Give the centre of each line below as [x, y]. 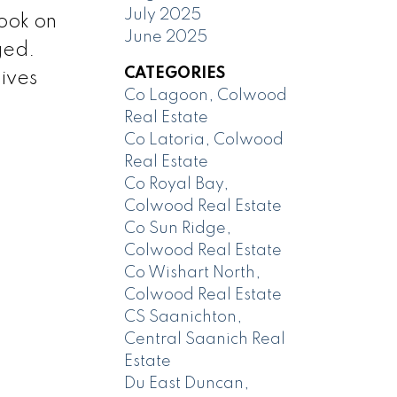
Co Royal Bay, [177, 184]
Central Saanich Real [205, 339]
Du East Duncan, [187, 383]
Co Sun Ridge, [178, 228]
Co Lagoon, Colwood [206, 95]
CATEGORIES [175, 73]
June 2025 [166, 37]
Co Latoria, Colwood [204, 140]
